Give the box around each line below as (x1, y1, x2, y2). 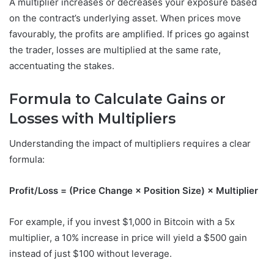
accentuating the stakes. (9, 60, 114, 72)
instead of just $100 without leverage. (9, 247, 172, 259)
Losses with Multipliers (9, 110, 179, 128)
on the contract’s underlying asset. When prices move (9, 12, 241, 24)
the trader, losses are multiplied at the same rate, (9, 44, 221, 56)
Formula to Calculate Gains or (9, 91, 226, 108)
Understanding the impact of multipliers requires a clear (9, 137, 251, 149)
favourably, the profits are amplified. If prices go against (9, 28, 249, 40)
